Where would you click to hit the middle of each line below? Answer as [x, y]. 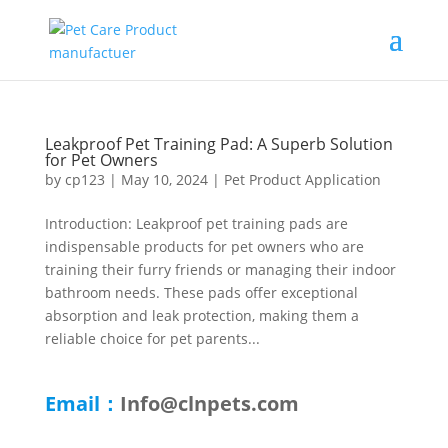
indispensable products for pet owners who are [204, 246]
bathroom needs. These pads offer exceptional [201, 292]
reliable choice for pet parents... [152, 338]
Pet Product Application [302, 179]
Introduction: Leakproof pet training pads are [196, 223]
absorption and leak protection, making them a [201, 315]
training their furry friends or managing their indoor [220, 269]
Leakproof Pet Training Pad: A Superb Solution [218, 144]
